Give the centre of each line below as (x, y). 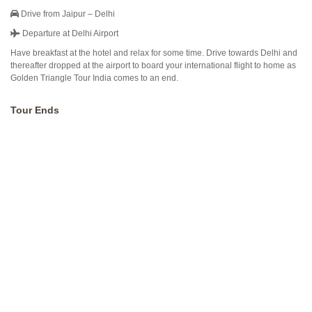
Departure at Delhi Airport (69, 33)
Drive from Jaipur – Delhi (67, 14)
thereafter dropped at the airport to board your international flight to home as (153, 65)
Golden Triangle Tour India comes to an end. (94, 78)
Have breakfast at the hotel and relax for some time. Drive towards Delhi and (154, 53)
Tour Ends (35, 110)
